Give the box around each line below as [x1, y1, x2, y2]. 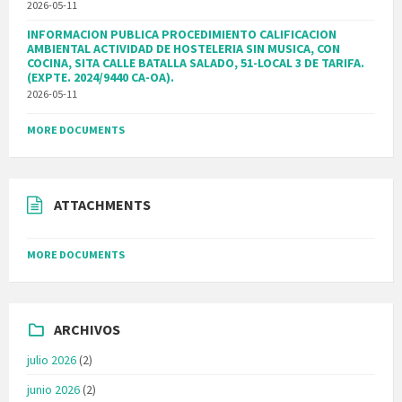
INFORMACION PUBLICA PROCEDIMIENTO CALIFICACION [27, 25, 336, 42]
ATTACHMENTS [54, 195, 151, 214]
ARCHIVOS [54, 319, 120, 338]
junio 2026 [27, 380, 80, 398]
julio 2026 [27, 351, 76, 368]
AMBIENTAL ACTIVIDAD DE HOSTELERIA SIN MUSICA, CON [27, 39, 340, 57]
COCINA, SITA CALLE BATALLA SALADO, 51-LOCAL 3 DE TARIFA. [27, 54, 364, 71]
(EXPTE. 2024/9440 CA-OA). [27, 68, 174, 85]
